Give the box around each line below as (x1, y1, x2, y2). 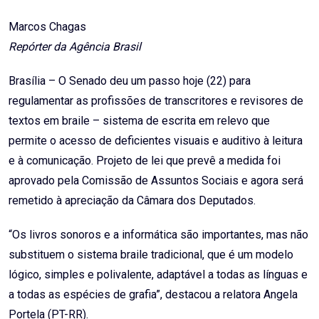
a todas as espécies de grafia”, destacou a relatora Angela (9, 288, 298, 302)
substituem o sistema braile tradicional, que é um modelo (9, 248, 293, 262)
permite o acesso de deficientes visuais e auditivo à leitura (9, 134, 303, 148)
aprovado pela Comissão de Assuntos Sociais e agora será (9, 174, 303, 188)
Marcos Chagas (9, 20, 86, 34)
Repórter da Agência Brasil (9, 40, 141, 54)
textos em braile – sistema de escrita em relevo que (9, 114, 270, 128)
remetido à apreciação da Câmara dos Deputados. (9, 194, 256, 208)
